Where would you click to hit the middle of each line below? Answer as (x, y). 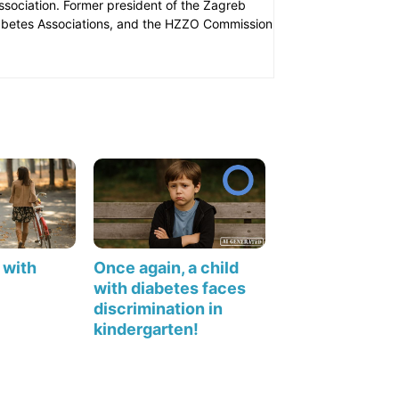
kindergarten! (147, 329)
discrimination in (159, 308)
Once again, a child (167, 267)
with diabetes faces (170, 288)
